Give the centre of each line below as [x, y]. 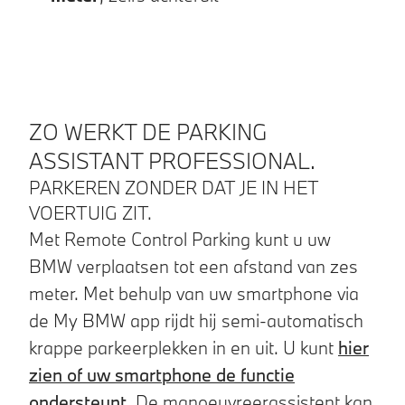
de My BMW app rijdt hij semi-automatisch [196, 320]
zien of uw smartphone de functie [162, 374]
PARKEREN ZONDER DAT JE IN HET [174, 187]
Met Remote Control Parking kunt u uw [180, 239]
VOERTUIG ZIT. [90, 212]
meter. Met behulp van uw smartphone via [194, 293]
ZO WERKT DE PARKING [148, 131]
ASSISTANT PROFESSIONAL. [172, 160]
